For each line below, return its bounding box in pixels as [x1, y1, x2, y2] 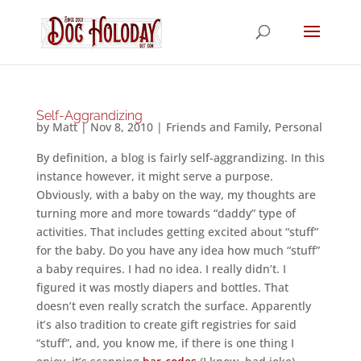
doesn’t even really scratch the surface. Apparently [35, 298, 311, 313]
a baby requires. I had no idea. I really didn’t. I [35, 261, 286, 276]
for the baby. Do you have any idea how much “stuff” [35, 243, 320, 258]
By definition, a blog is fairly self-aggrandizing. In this [35, 150, 325, 165]
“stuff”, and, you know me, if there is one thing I [35, 335, 294, 351]
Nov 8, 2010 [89, 119, 153, 135]
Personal [274, 119, 322, 135]
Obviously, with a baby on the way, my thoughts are [35, 187, 316, 202]
